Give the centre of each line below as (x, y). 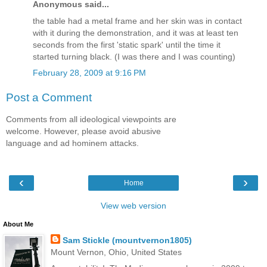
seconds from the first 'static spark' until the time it (127, 44)
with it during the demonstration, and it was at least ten (136, 32)
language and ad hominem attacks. (72, 143)
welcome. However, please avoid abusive (83, 131)
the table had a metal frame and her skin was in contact (137, 21)
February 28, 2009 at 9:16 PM (89, 72)
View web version (133, 206)
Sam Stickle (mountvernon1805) (127, 240)
